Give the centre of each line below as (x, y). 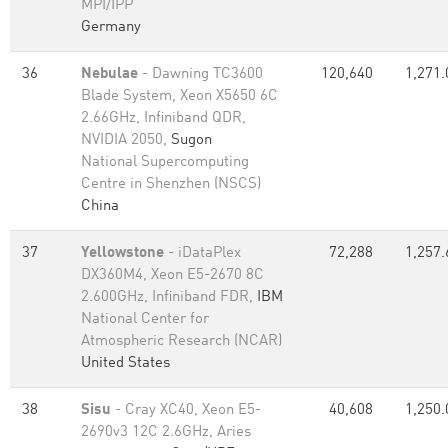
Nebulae (109, 74)
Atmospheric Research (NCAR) (181, 341)
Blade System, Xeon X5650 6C (179, 96)
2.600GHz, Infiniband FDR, (169, 297)
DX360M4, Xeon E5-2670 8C (172, 275)
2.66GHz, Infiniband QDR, (163, 118)
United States (125, 363)
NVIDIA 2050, (126, 140)
